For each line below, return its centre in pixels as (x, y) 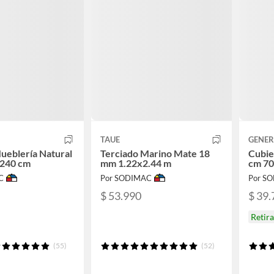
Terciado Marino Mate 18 (155, 154)
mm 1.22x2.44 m (136, 163)
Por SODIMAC (126, 178)
